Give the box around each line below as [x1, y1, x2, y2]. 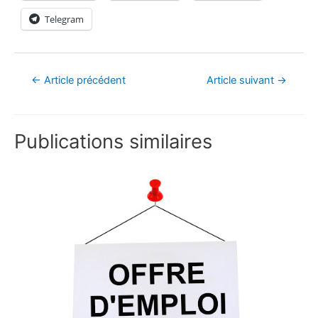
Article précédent [40, 73, 126, 87]
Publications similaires [14, 129, 212, 154]
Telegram [45, 12, 84, 26]
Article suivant [207, 73, 278, 87]
